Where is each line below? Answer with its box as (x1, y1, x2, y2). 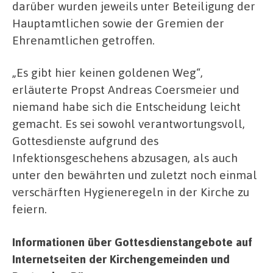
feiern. (12, 201, 47, 217)
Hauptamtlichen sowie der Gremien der (12, 15, 224, 30)
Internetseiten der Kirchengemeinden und (12, 250, 230, 266)
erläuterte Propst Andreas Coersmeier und (12, 82, 239, 97)
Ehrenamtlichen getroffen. (12, 32, 155, 48)
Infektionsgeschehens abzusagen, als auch (12, 150, 238, 166)
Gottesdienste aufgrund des (12, 133, 158, 149)
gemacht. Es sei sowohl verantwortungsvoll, (12, 116, 245, 132)
